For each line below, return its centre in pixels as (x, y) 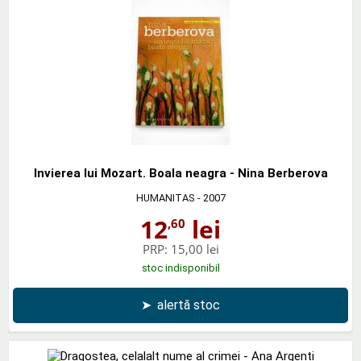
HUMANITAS (165, 197)
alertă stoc (189, 305)
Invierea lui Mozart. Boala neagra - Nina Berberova (180, 173)
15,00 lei (195, 249)
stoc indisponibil (180, 268)
